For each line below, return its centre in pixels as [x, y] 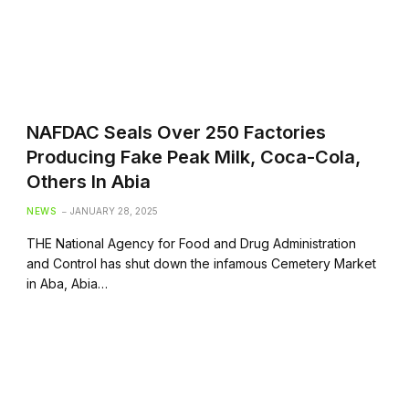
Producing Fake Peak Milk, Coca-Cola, [194, 157]
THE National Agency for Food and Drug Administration [192, 243]
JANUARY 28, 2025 [115, 210]
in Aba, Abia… [68, 283]
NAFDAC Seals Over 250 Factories [177, 132]
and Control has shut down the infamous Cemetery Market [202, 263]
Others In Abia [89, 181]
